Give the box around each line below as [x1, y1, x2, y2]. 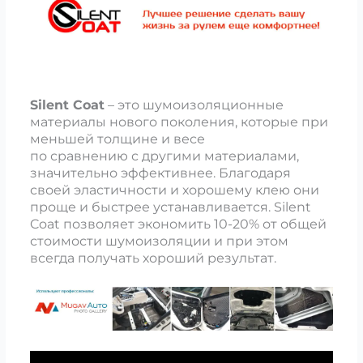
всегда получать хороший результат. [29, 250, 276, 266]
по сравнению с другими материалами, [29, 147, 299, 164]
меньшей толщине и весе [29, 130, 205, 147]
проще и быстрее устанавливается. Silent [29, 199, 311, 215]
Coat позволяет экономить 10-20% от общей [29, 216, 327, 232]
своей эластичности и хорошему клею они [29, 181, 319, 198]
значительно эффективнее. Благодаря [29, 164, 291, 181]
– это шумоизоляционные [104, 96, 284, 113]
